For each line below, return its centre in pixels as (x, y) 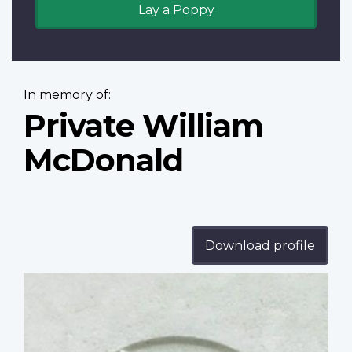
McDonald (103, 160)
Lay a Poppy (176, 10)
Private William (143, 126)
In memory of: (67, 95)
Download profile (260, 246)
